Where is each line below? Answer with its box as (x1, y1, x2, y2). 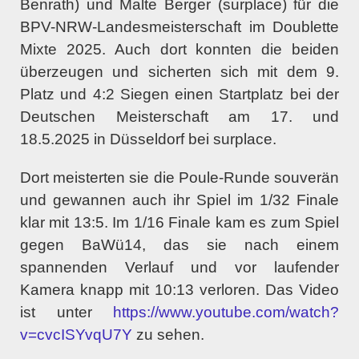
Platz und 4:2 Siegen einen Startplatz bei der (20, 85, 339, 103)
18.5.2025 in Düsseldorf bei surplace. (20, 130, 276, 147)
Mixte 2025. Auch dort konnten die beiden (20, 40, 339, 58)
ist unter (20, 303, 113, 321)
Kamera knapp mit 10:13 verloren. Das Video (20, 280, 339, 298)
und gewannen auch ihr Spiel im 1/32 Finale (20, 191, 339, 208)
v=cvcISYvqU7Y (20, 325, 132, 343)
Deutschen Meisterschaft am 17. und (20, 107, 339, 125)
